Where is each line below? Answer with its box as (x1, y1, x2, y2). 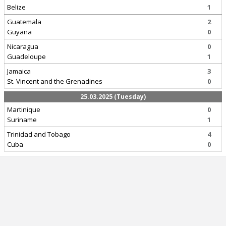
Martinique (7, 105, 40, 114)
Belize (7, 3, 26, 12)
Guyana (7, 27, 32, 36)
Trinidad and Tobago (7, 130, 71, 139)
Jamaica (7, 67, 31, 76)
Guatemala (7, 17, 41, 26)
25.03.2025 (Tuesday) (80, 92, 146, 101)
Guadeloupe (7, 52, 46, 61)
